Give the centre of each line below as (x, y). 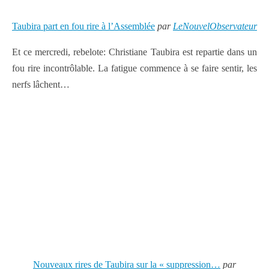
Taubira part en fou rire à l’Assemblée (83, 26)
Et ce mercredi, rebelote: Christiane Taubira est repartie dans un (134, 52)
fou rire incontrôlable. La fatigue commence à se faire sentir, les (134, 68)
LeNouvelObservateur (215, 26)
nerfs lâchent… (41, 85)
